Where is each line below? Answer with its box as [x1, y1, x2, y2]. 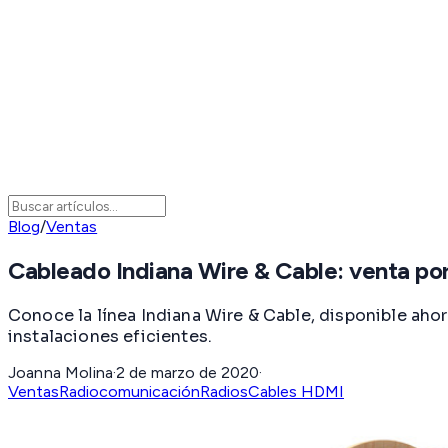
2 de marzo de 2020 [116, 362, 260, 382]
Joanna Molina [8, 362, 114, 382]
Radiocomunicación [59, 381, 200, 401]
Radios [200, 381, 248, 401]
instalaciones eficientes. [8, 325, 213, 347]
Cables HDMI [248, 381, 344, 401]
